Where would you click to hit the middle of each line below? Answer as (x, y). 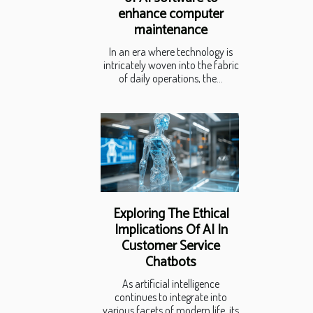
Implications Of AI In (171, 230)
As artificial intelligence (171, 283)
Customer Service (171, 246)
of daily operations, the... (171, 78)
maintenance (171, 30)
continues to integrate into (171, 297)
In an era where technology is (171, 52)
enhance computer (171, 14)
